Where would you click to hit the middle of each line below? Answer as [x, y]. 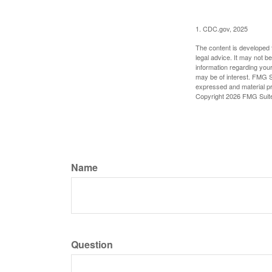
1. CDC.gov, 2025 [222, 28]
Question [92, 244]
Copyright [211, 96]
